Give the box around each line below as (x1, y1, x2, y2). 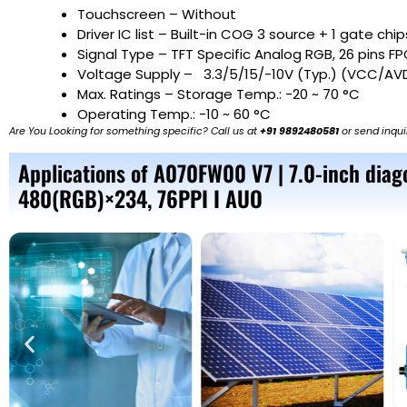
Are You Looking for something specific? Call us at (9, 124, 260, 139)
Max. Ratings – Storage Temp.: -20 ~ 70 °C (77, 84, 374, 104)
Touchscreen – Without (77, 5, 236, 25)
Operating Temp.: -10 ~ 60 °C (77, 104, 282, 124)
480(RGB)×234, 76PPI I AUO (18, 182, 263, 215)
